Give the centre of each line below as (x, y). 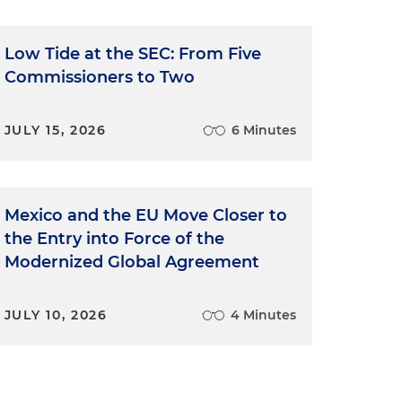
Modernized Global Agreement (131, 262)
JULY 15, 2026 (55, 130)
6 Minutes (263, 130)
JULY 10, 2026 (56, 315)
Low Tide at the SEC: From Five (132, 53)
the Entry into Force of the (114, 238)
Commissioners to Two (99, 77)
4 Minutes (263, 315)
